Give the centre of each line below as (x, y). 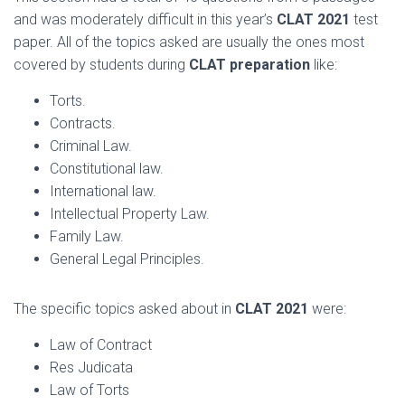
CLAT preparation (250, 64)
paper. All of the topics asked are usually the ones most (189, 42)
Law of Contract (101, 344)
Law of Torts (91, 390)
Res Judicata (91, 367)
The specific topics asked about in (124, 308)
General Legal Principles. (127, 259)
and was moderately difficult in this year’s (145, 19)
